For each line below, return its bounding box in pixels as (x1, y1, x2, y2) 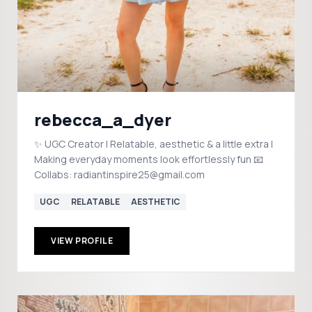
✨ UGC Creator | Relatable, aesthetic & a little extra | (34, 137, 273, 150)
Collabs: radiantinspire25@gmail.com (34, 168, 205, 181)
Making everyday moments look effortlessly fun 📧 (34, 153, 253, 166)
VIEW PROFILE (51, 235, 114, 247)
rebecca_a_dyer (34, 108, 171, 131)
